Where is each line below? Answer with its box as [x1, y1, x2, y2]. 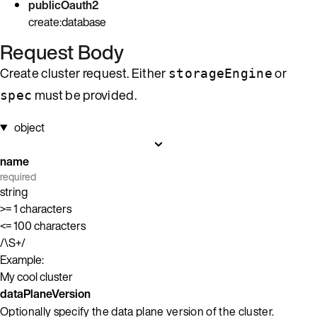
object [13, 118, 45, 136]
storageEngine [168, 65, 273, 81]
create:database [28, 13, 106, 30]
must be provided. [32, 85, 137, 104]
